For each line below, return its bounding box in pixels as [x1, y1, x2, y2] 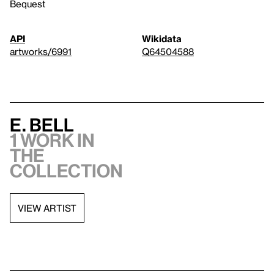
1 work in [10, 130, 95, 151]
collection [10, 160, 123, 182]
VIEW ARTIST [18, 202, 76, 213]
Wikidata [142, 33, 182, 45]
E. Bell [10, 114, 74, 136]
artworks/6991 [10, 46, 72, 57]
